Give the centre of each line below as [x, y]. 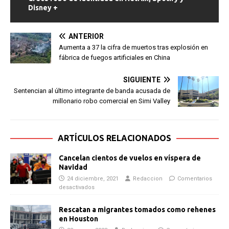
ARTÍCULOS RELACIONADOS [114, 138]
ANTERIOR [86, 36]
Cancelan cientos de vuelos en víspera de [130, 158]
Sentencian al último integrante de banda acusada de [92, 90]
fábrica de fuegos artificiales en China [114, 57]
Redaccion [148, 178]
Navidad [73, 167]
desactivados [77, 187]
